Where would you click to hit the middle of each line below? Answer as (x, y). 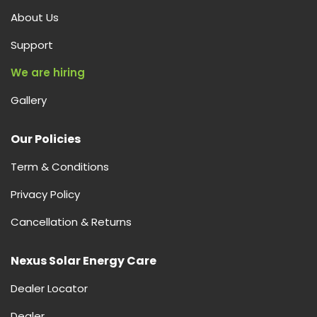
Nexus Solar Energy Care (83, 261)
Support (32, 45)
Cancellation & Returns (71, 222)
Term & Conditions (60, 167)
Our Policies (46, 139)
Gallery (29, 100)
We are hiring (48, 73)
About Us (35, 18)
